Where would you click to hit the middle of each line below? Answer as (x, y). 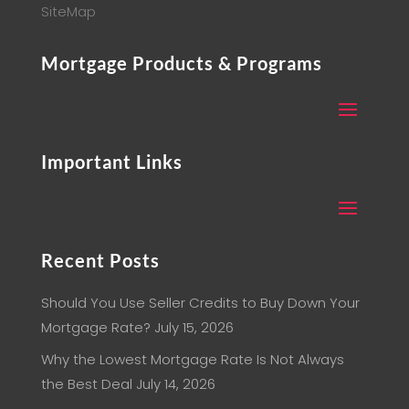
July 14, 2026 (175, 383)
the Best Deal (86, 383)
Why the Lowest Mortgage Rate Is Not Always (192, 359)
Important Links (111, 162)
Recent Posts (100, 261)
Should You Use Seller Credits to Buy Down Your (200, 303)
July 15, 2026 (194, 328)
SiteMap (68, 12)
